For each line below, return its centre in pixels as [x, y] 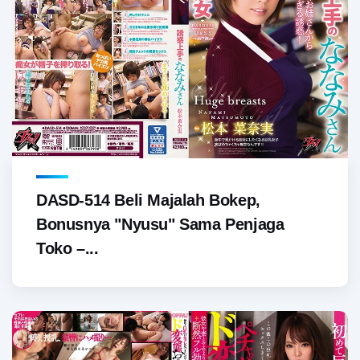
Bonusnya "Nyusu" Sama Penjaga [160, 224]
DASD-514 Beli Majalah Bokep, [148, 200]
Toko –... [67, 248]
